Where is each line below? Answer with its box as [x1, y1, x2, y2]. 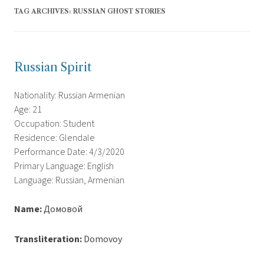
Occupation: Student [14, 117, 94, 131]
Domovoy [82, 233, 122, 246]
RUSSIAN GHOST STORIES [73, 7, 166, 16]
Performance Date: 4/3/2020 [14, 146, 124, 159]
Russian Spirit [14, 60, 91, 75]
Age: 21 [14, 103, 42, 117]
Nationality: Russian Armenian [14, 89, 125, 103]
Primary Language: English [14, 160, 114, 173]
